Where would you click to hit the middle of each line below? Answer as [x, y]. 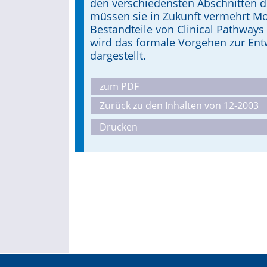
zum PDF [119, 86]
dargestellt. [118, 55]
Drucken [118, 127]
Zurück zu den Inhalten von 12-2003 [179, 105]
